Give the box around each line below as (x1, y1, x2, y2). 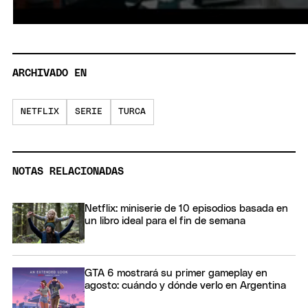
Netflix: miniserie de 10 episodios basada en (85, 203, 288, 214)
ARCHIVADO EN (12, 68, 87, 79)
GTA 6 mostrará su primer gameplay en (85, 268, 267, 279)
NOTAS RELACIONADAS (12, 166, 124, 177)
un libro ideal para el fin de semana (85, 215, 245, 226)
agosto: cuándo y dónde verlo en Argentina (85, 280, 286, 291)
